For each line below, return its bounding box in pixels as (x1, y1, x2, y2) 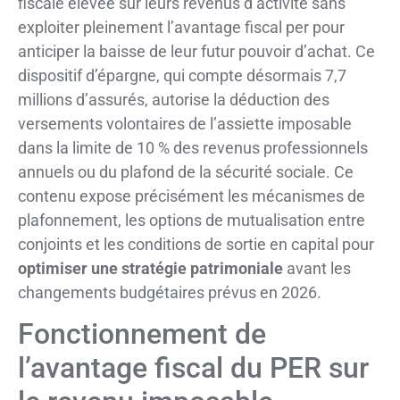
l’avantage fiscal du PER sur (18, 351, 369, 386)
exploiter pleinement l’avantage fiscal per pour (18, 17, 345, 37)
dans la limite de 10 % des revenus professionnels (18, 137, 368, 157)
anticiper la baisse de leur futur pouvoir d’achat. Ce (18, 41, 375, 61)
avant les (283, 258, 351, 278)
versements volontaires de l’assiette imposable (18, 113, 352, 133)
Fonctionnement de (18, 317, 266, 352)
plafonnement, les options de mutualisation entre (18, 210, 365, 229)
